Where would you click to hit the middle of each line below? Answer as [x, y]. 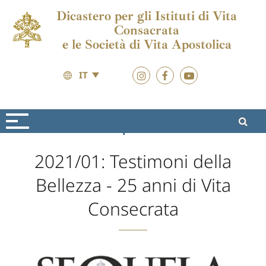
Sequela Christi [146, 128]
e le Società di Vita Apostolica [147, 45]
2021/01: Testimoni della [133, 161]
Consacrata [147, 30]
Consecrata [133, 209]
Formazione [66, 128]
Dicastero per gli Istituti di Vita [147, 16]
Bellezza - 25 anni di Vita [133, 185]
